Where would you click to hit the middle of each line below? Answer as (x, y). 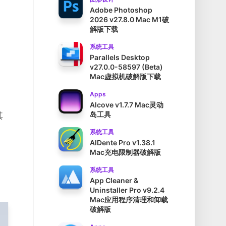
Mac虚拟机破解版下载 (125, 77)
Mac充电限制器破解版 (125, 152)
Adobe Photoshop (121, 10)
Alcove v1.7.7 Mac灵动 (127, 105)
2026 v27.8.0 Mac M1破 (129, 20)
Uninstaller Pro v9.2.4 (127, 190)
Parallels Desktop (120, 58)
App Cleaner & (114, 181)
